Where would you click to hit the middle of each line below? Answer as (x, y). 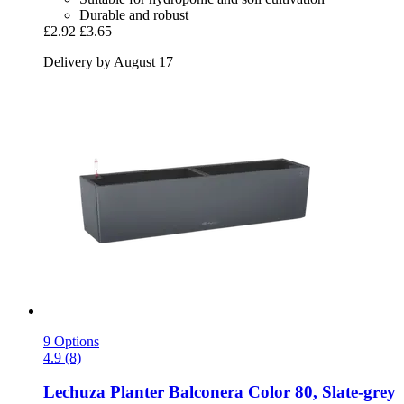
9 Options (71, 341)
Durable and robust (134, 14)
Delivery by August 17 (108, 61)
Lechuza (74, 392)
